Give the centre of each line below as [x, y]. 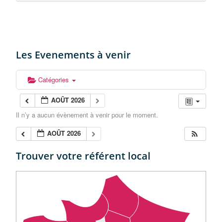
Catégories [55, 79]
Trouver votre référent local [83, 156]
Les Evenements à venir [74, 55]
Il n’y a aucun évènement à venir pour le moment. [87, 114]
